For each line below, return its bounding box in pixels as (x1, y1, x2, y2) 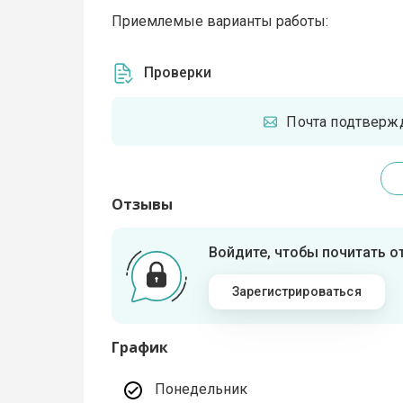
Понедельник (155, 381, 248, 399)
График (112, 337, 169, 358)
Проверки (144, 64, 212, 82)
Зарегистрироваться (231, 284, 362, 300)
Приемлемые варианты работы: (112, 13, 329, 31)
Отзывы (112, 194, 174, 215)
